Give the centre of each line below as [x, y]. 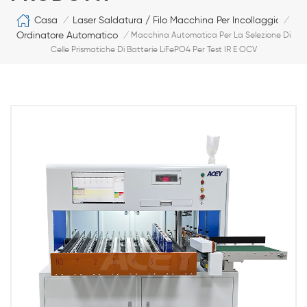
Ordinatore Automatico [67, 35]
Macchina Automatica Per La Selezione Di [211, 35]
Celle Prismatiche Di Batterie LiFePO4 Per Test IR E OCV [153, 50]
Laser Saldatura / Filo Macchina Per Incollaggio [177, 20]
